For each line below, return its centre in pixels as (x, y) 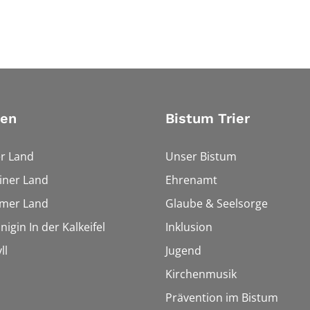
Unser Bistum (201, 156)
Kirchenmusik (201, 274)
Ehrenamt (191, 180)
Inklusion (189, 227)
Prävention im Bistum (222, 297)
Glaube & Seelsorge (217, 203)
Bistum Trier (208, 118)
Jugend (183, 250)
